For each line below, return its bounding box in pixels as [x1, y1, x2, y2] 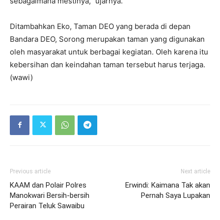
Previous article [10, 167, 51, 175]
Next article [181, 167, 210, 175]
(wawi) [10, 72, 33, 82]
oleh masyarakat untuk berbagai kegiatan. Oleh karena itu [10, 47, 208, 56]
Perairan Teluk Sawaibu [10, 201, 84, 210]
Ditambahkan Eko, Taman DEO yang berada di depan [10, 21, 191, 31]
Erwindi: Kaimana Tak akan [125, 180, 210, 190]
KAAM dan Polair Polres [10, 180, 86, 190]
